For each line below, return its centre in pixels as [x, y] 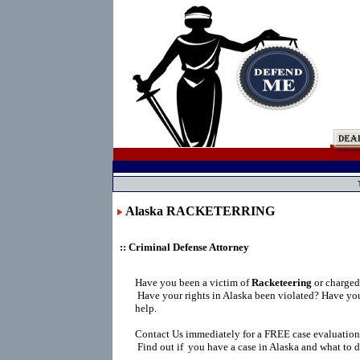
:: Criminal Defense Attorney [181, 247]
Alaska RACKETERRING [200, 211]
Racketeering [282, 282]
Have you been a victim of [193, 282]
